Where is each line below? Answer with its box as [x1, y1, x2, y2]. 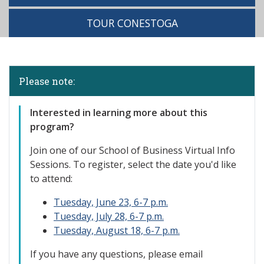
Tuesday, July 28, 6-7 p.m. [54, 210, 164, 223]
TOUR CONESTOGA [86, 16, 178, 30]
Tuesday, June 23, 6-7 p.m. [54, 196, 168, 209]
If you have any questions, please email [30, 247, 203, 260]
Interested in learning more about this [30, 106, 207, 119]
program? [30, 120, 74, 133]
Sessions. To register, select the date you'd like [30, 158, 236, 171]
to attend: [30, 172, 72, 185]
